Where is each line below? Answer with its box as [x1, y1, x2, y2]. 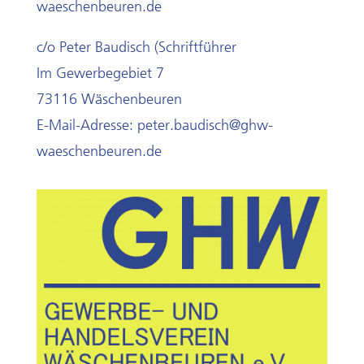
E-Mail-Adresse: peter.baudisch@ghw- [36, 116, 273, 134]
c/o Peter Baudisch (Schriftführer [36, 38, 236, 56]
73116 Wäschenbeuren [36, 90, 182, 108]
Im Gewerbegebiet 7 [36, 64, 164, 82]
